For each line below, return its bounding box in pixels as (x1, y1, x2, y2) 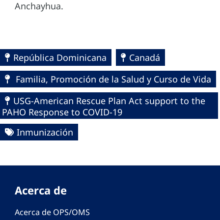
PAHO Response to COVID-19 (2, 106, 122, 118)
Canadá (129, 52, 160, 64)
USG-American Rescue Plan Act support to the (13, 95, 205, 107)
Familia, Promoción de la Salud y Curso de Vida (13, 73, 211, 85)
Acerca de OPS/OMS (15, 207, 90, 218)
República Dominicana (13, 52, 107, 64)
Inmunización (17, 126, 73, 138)
